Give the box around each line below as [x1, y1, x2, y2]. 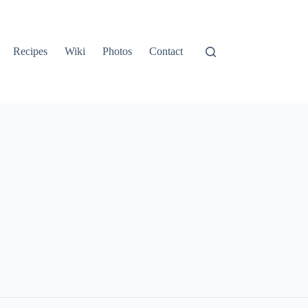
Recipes [13, 45, 48, 57]
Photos [102, 45, 133, 57]
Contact [149, 45, 184, 57]
